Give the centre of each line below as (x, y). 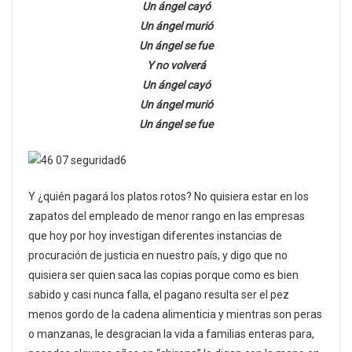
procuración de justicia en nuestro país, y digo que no (158, 255)
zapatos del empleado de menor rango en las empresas (167, 216)
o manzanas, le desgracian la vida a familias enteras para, (171, 334)
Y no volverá (176, 65)
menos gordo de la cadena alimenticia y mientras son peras (175, 314)
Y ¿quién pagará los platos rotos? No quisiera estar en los (169, 196)
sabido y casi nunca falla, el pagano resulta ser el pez (159, 294)
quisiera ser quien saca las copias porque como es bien (163, 275)
